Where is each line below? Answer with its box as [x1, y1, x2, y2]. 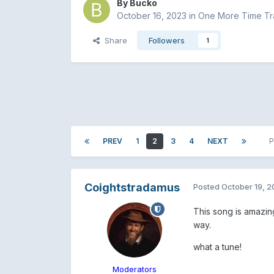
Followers [148, 35, 185, 46]
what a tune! [193, 242, 242, 253]
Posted [193, 182, 221, 192]
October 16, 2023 [116, 10, 187, 21]
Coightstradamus [84, 181, 180, 194]
